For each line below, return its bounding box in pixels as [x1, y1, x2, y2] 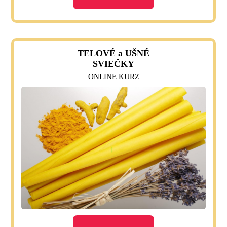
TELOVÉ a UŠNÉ [78, 48, 149, 58]
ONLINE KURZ [88, 72, 139, 81]
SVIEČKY [93, 58, 134, 69]
